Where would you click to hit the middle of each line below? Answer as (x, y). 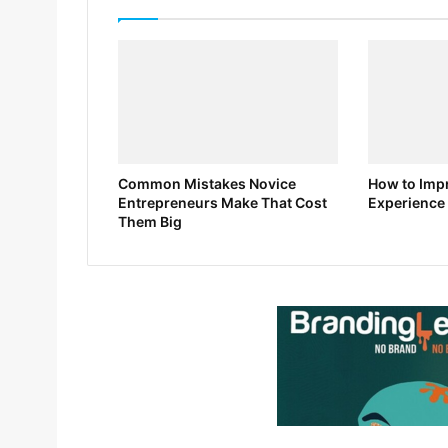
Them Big (150, 222)
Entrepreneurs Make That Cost (222, 203)
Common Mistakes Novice (207, 184)
